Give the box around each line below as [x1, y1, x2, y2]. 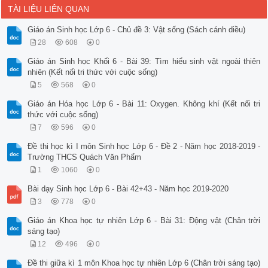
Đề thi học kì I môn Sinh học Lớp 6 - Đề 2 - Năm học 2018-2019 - [28, 142, 261, 151]
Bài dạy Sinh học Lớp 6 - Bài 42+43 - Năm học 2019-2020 [28, 184, 229, 194]
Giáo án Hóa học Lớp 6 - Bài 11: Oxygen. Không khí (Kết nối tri [28, 99, 261, 109]
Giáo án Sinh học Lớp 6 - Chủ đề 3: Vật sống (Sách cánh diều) [28, 25, 246, 35]
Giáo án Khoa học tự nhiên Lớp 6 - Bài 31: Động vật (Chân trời [28, 216, 261, 226]
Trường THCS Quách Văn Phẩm [28, 153, 142, 162]
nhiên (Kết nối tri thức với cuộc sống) [28, 68, 158, 77]
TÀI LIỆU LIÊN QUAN [8, 4, 90, 14]
